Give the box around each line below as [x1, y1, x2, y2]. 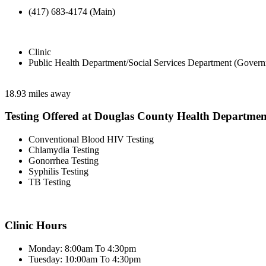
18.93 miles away [5, 88, 71, 99]
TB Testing [28, 177, 71, 188]
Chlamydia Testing [28, 145, 99, 156]
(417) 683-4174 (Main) [28, 6, 115, 17]
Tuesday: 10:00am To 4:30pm [28, 254, 141, 264]
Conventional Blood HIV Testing [28, 134, 154, 145]
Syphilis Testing [28, 166, 88, 177]
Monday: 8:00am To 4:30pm [28, 243, 136, 254]
